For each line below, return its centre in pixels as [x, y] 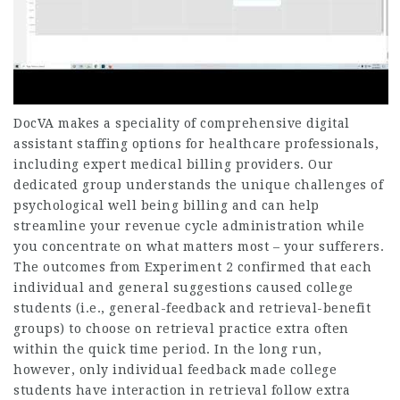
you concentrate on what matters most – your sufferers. [199, 247]
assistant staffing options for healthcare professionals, [196, 144]
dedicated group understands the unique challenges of [198, 185]
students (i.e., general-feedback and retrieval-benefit [192, 308]
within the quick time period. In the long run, [167, 350]
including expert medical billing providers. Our [174, 165]
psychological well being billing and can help [167, 206]
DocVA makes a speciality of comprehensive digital [182, 124]
